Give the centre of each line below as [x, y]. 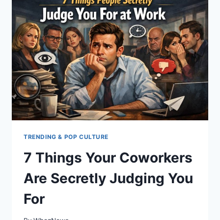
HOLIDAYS [84, 52]
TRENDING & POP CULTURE [66, 137]
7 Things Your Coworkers [108, 157]
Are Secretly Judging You [108, 178]
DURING [80, 32]
